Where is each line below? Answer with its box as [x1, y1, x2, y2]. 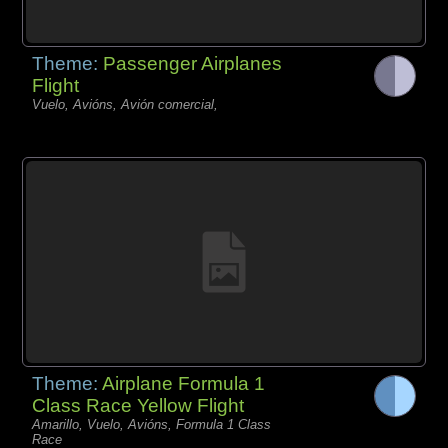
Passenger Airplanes [103, 52, 283, 74]
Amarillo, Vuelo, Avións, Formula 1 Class [32, 416, 272, 432]
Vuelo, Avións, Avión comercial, [32, 96, 219, 112]
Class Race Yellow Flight [32, 394, 245, 416]
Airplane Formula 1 [102, 372, 266, 394]
